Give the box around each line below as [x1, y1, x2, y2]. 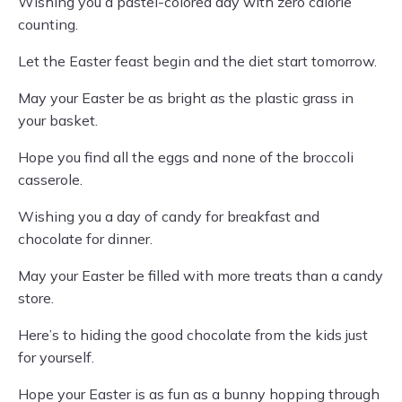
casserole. [18, 170, 83, 189]
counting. [18, 15, 78, 34]
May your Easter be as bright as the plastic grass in [18, 89, 354, 108]
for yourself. [18, 348, 94, 367]
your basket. [18, 111, 98, 130]
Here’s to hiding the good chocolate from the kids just [18, 326, 368, 345]
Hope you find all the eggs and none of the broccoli [18, 148, 354, 167]
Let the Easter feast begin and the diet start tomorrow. [18, 52, 377, 71]
